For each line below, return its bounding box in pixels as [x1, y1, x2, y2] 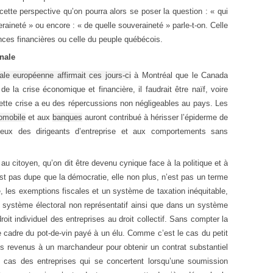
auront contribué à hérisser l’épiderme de [82, 112, 228, 122]
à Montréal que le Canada [130, 70, 228, 80]
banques [52, 112, 82, 122]
